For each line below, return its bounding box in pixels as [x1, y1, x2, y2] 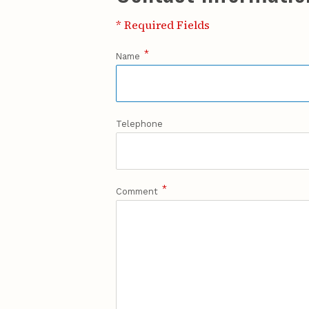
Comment [116, 186, 158, 197]
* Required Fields [116, 17, 210, 33]
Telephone [116, 119, 163, 130]
